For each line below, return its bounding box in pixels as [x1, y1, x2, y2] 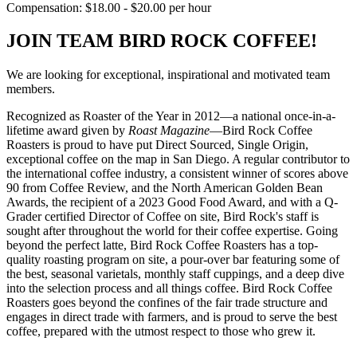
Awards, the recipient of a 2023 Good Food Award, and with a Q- [6, 195, 338, 210]
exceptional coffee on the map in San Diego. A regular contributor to [6, 152, 350, 167]
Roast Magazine [128, 124, 210, 138]
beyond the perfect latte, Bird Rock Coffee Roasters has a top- [6, 238, 318, 253]
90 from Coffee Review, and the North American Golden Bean [6, 181, 323, 195]
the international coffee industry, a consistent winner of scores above [6, 167, 348, 181]
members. [6, 82, 58, 96]
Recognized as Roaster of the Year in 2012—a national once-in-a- [6, 109, 335, 124]
